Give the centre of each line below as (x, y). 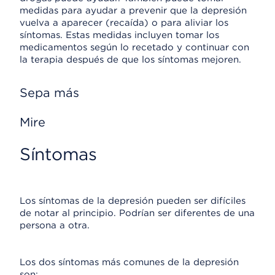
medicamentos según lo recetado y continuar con (134, 47)
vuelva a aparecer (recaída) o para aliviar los (124, 23)
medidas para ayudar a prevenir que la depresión (133, 10)
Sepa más (49, 93)
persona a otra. (55, 225)
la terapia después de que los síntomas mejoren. (130, 60)
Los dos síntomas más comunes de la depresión (129, 262)
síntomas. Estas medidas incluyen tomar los (119, 35)
